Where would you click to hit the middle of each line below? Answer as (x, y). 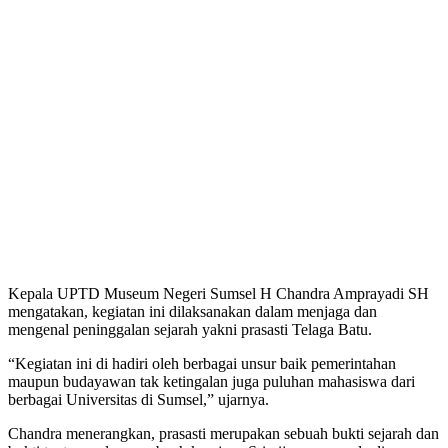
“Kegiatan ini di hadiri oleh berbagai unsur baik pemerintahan (202, 363)
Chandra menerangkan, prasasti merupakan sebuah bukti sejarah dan (223, 433)
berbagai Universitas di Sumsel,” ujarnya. (138, 399)
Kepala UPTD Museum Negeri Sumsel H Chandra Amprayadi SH (218, 293)
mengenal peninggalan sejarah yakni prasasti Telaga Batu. (190, 329)
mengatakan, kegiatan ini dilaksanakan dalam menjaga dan (192, 311)
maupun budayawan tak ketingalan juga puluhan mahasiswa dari (211, 381)
